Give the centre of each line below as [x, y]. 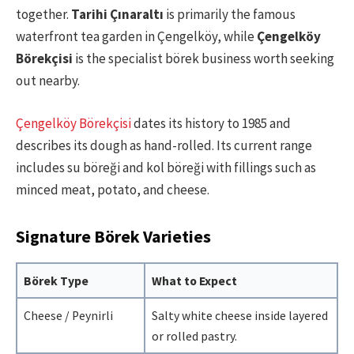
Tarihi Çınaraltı [117, 15]
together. [43, 15]
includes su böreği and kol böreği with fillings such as [166, 168]
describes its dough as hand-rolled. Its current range [164, 146]
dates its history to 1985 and [211, 124]
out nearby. [48, 81]
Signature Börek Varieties [113, 236]
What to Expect [194, 281]
